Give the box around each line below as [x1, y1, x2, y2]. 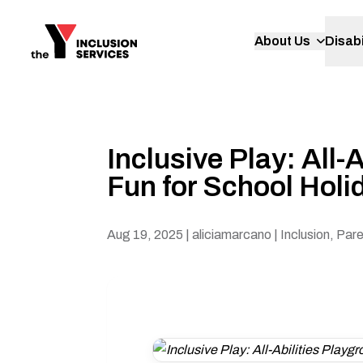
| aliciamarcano [183, 227, 271, 241]
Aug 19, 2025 [107, 227, 183, 241]
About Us [254, 34, 311, 48]
